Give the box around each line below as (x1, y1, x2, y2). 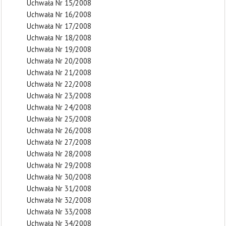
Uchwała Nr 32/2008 (27, 195, 91, 205)
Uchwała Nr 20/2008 (27, 56, 91, 66)
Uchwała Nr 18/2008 (27, 33, 91, 42)
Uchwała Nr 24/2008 (27, 102, 91, 112)
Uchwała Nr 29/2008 (27, 160, 91, 170)
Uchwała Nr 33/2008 (27, 207, 91, 216)
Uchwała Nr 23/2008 (27, 91, 91, 100)
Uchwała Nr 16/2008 (27, 10, 91, 19)
